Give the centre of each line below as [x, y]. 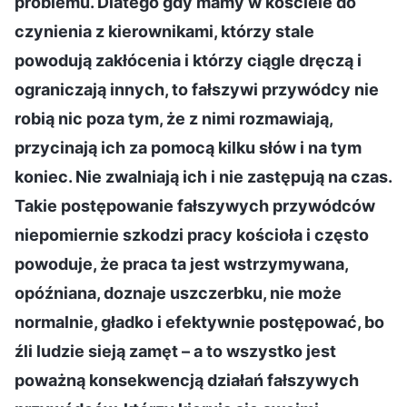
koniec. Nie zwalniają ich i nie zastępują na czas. [203, 176]
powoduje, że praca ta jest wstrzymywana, [181, 263]
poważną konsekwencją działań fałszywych [187, 380]
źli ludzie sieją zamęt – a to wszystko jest [175, 351]
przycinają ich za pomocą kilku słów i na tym [188, 147]
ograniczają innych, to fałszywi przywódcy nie [197, 89]
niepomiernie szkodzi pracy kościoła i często [192, 234]
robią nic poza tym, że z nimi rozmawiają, [174, 118]
